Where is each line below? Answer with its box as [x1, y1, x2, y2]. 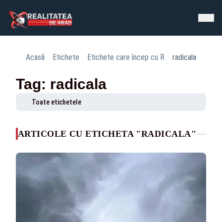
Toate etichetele [32, 98, 81, 106]
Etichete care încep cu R [87, 53, 165, 62]
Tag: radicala [16, 76, 107, 92]
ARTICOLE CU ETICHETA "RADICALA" [18, 129, 196, 139]
